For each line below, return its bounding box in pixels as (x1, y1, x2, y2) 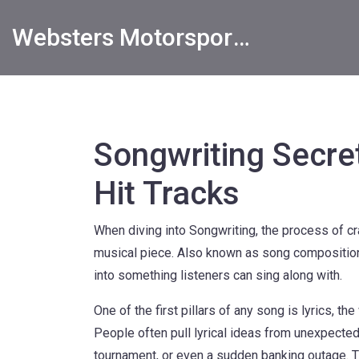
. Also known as (171, 245, 262, 260)
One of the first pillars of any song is (94, 303, 301, 318)
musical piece (94, 245, 171, 260)
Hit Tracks (94, 175, 240, 212)
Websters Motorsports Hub (233, 23, 250, 51)
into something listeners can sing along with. (94, 268, 342, 283)
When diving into (94, 223, 189, 238)
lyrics (301, 303, 332, 318)
